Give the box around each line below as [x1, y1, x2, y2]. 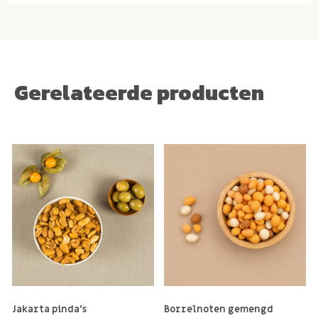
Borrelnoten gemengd [164, 303, 273, 317]
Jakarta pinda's [12, 303, 87, 317]
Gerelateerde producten [14, 76, 264, 109]
